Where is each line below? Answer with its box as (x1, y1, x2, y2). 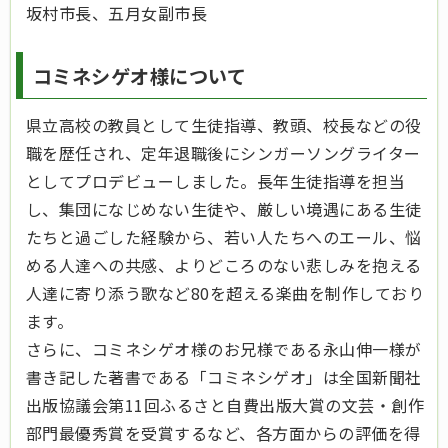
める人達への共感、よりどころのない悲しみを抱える (26, 253, 422, 278)
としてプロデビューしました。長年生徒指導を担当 (26, 169, 406, 194)
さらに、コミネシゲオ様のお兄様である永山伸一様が (26, 337, 422, 362)
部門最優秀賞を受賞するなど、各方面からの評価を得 (26, 421, 421, 446)
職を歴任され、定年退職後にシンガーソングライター (26, 141, 421, 166)
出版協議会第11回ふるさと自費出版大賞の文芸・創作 (26, 393, 425, 418)
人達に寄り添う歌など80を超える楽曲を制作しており (26, 281, 425, 306)
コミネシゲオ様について (33, 62, 247, 91)
